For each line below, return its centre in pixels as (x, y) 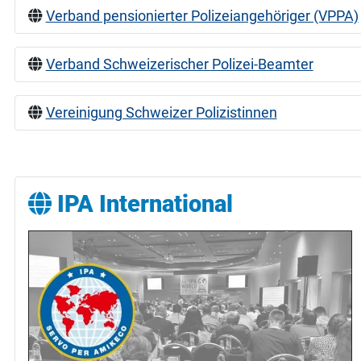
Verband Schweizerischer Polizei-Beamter (179, 65)
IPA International (142, 204)
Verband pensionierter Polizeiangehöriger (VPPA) (202, 17)
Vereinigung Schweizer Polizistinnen (161, 113)
